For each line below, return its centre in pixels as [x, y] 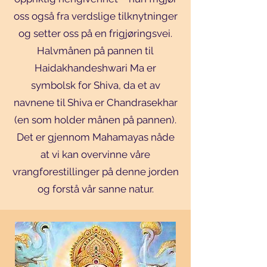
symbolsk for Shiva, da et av [95, 85]
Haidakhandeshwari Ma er [95, 68]
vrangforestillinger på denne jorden [95, 172]
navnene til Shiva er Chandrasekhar [95, 103]
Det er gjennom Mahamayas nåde [95, 137]
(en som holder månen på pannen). [95, 120]
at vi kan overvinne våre [95, 154]
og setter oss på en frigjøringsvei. [95, 33]
